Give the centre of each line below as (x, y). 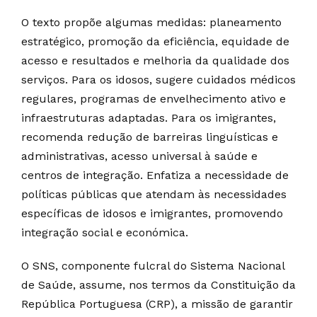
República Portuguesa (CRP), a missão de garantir (157, 304)
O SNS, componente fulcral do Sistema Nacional (153, 266)
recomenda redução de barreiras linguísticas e (150, 137)
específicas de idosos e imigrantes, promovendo (152, 214)
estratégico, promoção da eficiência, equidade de (155, 42)
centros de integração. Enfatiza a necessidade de (155, 175)
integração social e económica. (105, 233)
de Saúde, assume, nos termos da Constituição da (158, 285)
